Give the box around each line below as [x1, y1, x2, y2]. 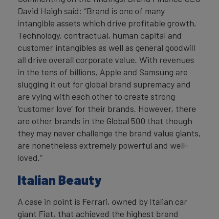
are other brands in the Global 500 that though [18, 115, 192, 126]
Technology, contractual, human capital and [18, 30, 182, 41]
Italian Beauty [18, 172, 102, 187]
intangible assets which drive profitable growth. [18, 18, 197, 28]
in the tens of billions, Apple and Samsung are [18, 66, 188, 77]
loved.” [18, 152, 43, 163]
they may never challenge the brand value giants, [18, 128, 201, 138]
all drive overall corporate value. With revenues [18, 54, 194, 65]
